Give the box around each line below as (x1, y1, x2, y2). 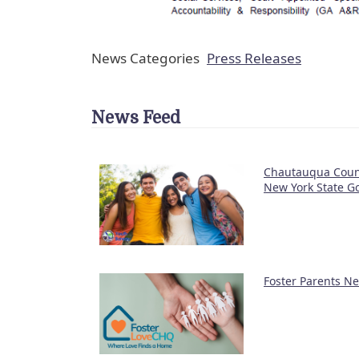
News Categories (91, 48, 200, 67)
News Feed (91, 107, 180, 127)
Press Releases (207, 48, 301, 67)
